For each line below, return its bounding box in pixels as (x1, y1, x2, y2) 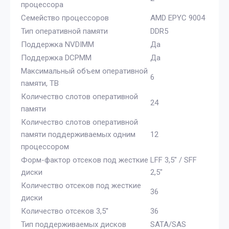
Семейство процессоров (21, 13, 109, 22)
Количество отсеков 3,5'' (21, 206, 108, 216)
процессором (21, 142, 69, 151)
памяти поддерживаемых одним (21, 129, 135, 139)
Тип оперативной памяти (21, 26, 108, 36)
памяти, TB (21, 78, 59, 88)
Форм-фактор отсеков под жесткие (21, 155, 148, 165)
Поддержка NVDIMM (21, 39, 94, 49)
